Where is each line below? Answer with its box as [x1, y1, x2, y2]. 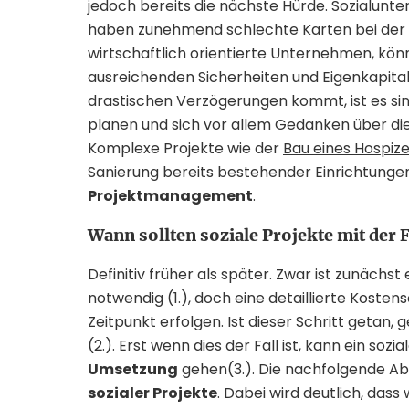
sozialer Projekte [88, 383, 217, 404]
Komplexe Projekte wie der [88, 138, 283, 159]
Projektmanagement [88, 185, 253, 206]
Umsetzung [88, 359, 178, 380]
